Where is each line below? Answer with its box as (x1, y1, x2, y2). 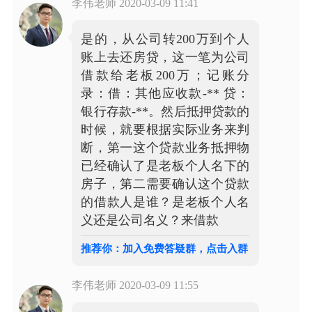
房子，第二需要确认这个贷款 (81, 176, 250, 191)
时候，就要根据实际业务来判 (81, 122, 250, 136)
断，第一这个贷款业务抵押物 (81, 140, 250, 155)
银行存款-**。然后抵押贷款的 (81, 104, 250, 118)
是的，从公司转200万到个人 (81, 31, 250, 46)
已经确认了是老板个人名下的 (81, 158, 250, 173)
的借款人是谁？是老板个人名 (81, 194, 250, 209)
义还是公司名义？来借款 (81, 212, 219, 227)
